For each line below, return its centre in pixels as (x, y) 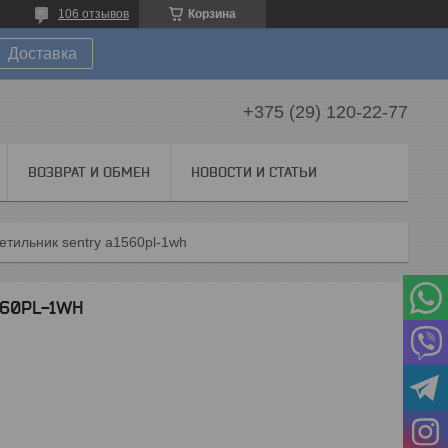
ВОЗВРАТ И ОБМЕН (89, 172)
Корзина (212, 14)
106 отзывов (93, 14)
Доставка (42, 53)
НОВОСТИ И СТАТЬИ (254, 172)
